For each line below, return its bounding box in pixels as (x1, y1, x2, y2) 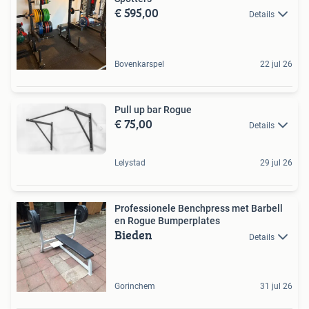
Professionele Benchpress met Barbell (114, 203, 283, 215)
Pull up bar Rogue (114, 104, 192, 116)
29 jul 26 (260, 158, 292, 168)
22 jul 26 (260, 59, 292, 70)
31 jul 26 (260, 281, 292, 292)
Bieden (114, 226, 152, 245)
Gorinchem (114, 281, 155, 292)
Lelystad (114, 158, 146, 168)
